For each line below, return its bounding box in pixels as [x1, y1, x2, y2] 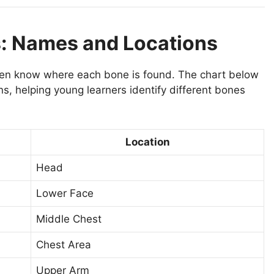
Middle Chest [36, 212, 102, 225]
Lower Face [36, 187, 94, 199]
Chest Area [36, 238, 91, 251]
